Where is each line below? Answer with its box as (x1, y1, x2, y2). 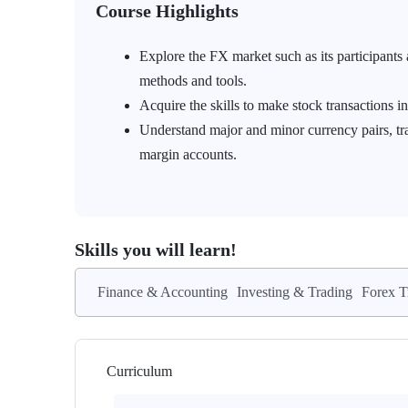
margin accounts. (139, 147, 237, 162)
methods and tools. (139, 73, 247, 88)
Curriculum (107, 363, 172, 379)
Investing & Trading (237, 284, 352, 300)
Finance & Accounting (97, 284, 228, 300)
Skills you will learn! (75, 240, 237, 260)
